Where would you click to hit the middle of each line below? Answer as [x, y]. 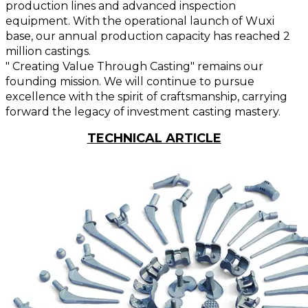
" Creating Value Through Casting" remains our [134, 66]
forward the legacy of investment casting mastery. [143, 111]
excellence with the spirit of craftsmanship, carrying [146, 96]
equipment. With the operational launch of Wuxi [140, 21]
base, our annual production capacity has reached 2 [148, 36]
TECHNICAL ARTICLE [154, 138]
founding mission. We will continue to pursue [130, 81]
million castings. [48, 51]
